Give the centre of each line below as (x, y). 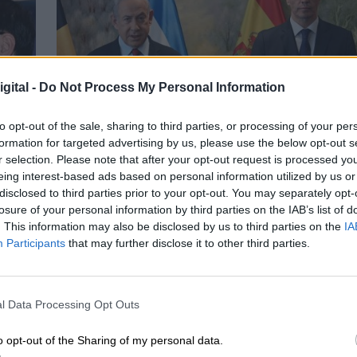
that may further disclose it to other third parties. (188, 243)
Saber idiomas (118, 153)
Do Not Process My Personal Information (162, 87)
